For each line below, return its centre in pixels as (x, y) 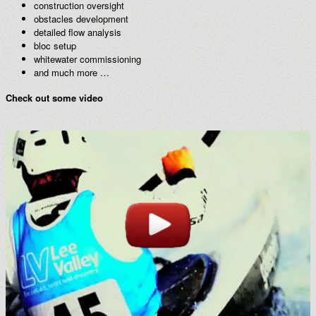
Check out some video (54, 98)
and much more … (72, 72)
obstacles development (81, 18)
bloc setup (55, 45)
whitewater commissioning (87, 59)
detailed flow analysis (78, 32)
